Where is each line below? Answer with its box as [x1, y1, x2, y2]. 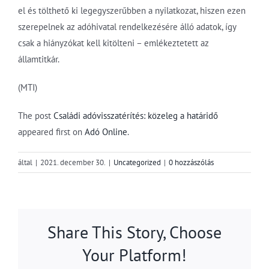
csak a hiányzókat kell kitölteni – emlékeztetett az [18, 37, 209, 49]
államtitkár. [18, 53, 59, 65]
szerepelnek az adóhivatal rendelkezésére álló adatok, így [18, 20, 236, 32]
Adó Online [85, 125, 127, 138]
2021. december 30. [40, 157, 106, 168]
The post [18, 109, 53, 121]
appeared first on [18, 125, 85, 138]
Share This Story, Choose [47, 220, 222, 243]
